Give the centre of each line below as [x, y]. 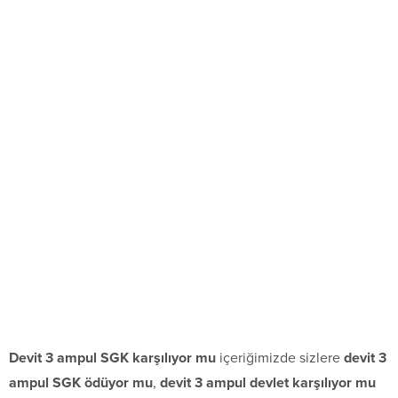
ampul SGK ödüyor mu [81, 383]
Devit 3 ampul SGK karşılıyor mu [112, 358]
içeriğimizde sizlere [280, 358]
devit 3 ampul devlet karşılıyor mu [268, 383]
